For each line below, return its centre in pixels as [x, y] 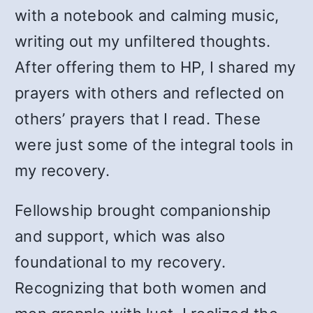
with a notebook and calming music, [147, 15]
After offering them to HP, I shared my [155, 67]
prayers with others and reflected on [150, 93]
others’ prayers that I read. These [138, 119]
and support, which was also [120, 236]
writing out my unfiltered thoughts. [143, 41]
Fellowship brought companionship [143, 210]
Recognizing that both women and [141, 288]
